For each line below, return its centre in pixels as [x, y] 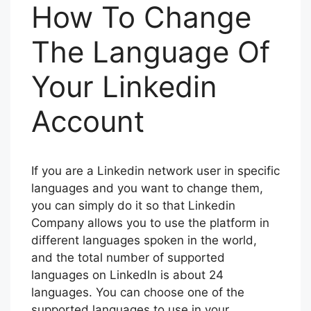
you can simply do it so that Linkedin [133, 206]
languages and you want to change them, [147, 188]
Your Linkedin [124, 87]
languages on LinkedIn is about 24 [127, 275]
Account [88, 121]
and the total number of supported [128, 258]
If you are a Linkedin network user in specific [155, 171]
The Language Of [151, 52]
